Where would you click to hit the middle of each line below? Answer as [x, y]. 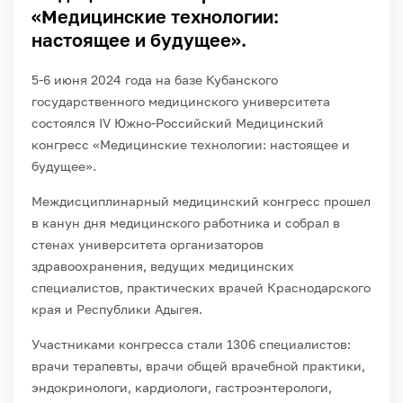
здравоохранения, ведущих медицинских [163, 265]
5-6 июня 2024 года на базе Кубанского [155, 79]
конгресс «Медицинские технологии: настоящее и [191, 144]
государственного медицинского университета [181, 101]
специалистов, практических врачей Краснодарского [201, 287]
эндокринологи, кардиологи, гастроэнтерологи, [182, 387]
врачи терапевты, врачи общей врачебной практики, [198, 365]
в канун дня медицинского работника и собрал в [186, 222]
